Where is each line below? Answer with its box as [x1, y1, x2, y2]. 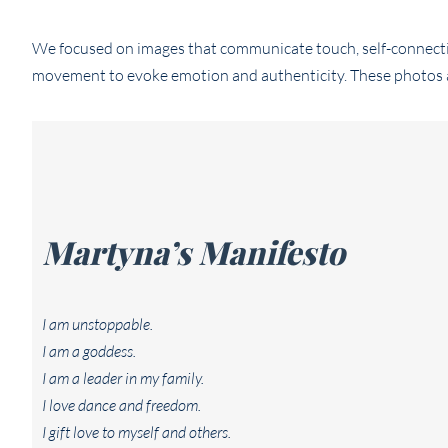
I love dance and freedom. [42, 394, 201, 415]
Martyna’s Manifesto [42, 230, 345, 274]
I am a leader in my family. [42, 367, 204, 388]
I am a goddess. [42, 340, 136, 361]
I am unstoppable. [42, 313, 153, 334]
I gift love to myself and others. [42, 421, 231, 442]
